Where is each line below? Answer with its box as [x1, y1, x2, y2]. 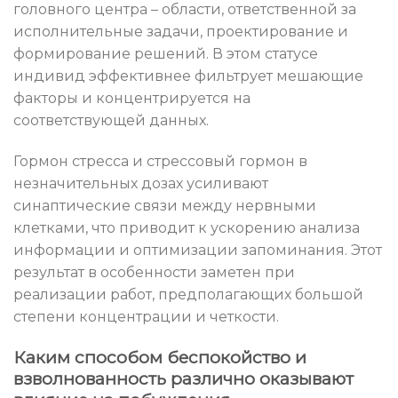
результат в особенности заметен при [13, 263, 295, 281]
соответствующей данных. [13, 111, 209, 129]
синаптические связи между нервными [13, 196, 316, 214]
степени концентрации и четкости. [13, 307, 279, 325]
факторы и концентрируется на [13, 89, 251, 107]
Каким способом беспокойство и [13, 346, 306, 368]
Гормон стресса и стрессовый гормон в [13, 152, 307, 170]
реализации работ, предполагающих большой [13, 285, 363, 303]
